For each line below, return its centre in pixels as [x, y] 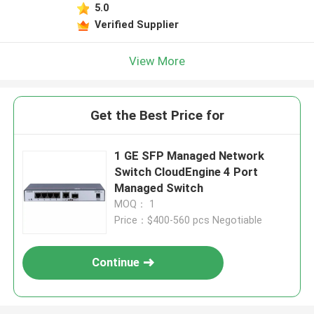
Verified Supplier [136, 24]
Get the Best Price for [157, 116]
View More [157, 61]
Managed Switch [159, 188]
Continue [116, 262]
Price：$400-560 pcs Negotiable [189, 220]
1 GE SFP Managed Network [190, 156]
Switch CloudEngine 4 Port [186, 172]
